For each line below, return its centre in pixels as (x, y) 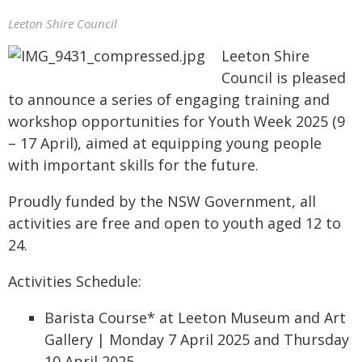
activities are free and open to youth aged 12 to (175, 223)
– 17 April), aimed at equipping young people (165, 143)
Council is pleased (284, 78)
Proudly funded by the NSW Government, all (162, 201)
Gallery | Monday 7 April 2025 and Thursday (197, 339)
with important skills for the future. (133, 165)
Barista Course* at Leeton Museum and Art (195, 318)
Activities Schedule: (75, 281)
